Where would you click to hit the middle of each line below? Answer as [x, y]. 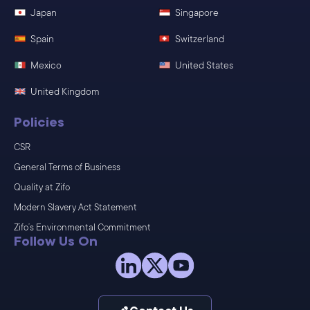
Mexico [46, 65]
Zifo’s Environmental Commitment [82, 228]
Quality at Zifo [42, 188]
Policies [39, 123]
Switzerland [199, 39]
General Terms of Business [67, 167]
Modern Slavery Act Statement [75, 208]
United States [204, 65]
